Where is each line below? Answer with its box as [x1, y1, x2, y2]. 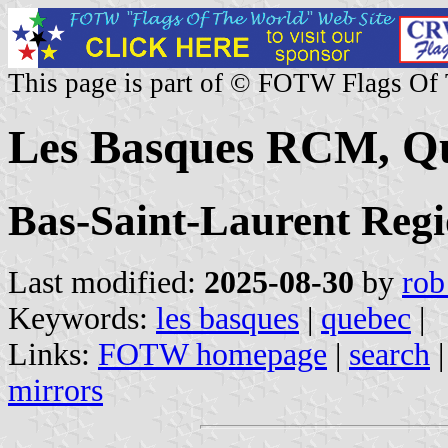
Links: [8, 336, 98, 372]
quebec [321, 300, 411, 336]
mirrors [8, 372, 103, 408]
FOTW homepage [98, 336, 327, 372]
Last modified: [8, 264, 204, 300]
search [349, 336, 430, 372]
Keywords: [8, 300, 156, 336]
